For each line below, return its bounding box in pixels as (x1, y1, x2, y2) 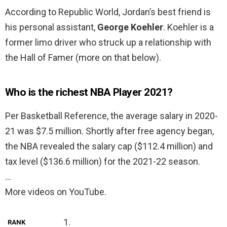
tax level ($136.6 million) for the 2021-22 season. (5, 156, 200, 167)
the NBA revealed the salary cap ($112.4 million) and (5, 141, 213, 152)
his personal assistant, (5, 22, 97, 33)
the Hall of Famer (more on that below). (5, 52, 161, 63)
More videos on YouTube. (5, 186, 106, 198)
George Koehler (97, 22, 163, 33)
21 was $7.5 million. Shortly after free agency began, (5, 126, 214, 137)
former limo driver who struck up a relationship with (5, 37, 211, 48)
